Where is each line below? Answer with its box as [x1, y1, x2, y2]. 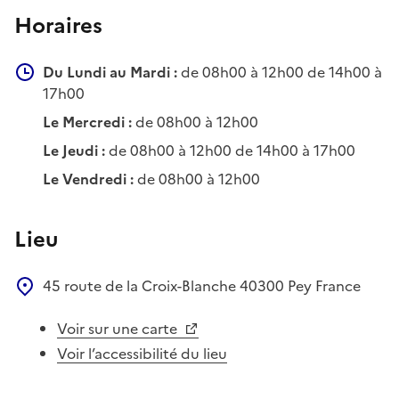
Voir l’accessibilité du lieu [57, 342, 227, 364]
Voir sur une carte [57, 317, 181, 339]
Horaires [14, 9, 102, 42]
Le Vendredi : [43, 167, 134, 190]
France [315, 274, 361, 297]
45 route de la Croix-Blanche [43, 274, 240, 297]
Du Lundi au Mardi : [43, 61, 177, 83]
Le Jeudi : [43, 139, 105, 161]
